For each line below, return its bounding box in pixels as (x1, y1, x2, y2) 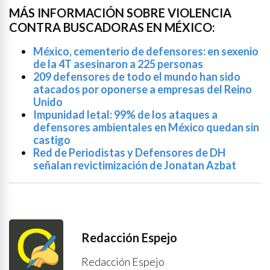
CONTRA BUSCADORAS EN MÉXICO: (9, 19, 215, 34)
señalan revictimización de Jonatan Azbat (33, 158, 236, 172)
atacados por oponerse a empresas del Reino (33, 82, 252, 96)
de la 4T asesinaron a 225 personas (33, 57, 203, 71)
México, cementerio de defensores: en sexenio (33, 44, 259, 58)
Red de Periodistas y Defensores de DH (33, 145, 225, 159)
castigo (33, 133, 71, 146)
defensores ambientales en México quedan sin (33, 120, 259, 134)
